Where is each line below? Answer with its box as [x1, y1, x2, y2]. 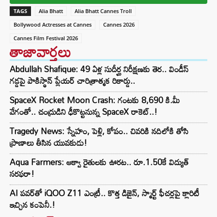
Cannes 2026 [103, 21, 135, 29]
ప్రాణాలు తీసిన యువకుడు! [10, 135, 87, 151]
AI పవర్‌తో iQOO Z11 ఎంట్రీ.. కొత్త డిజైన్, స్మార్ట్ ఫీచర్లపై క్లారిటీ [10, 185, 200, 201]
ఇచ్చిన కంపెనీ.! [10, 197, 55, 213]
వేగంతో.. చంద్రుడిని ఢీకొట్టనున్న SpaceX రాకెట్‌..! [10, 104, 157, 120]
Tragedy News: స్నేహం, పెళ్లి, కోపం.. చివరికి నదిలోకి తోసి [10, 123, 188, 139]
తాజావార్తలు [10, 37, 71, 66]
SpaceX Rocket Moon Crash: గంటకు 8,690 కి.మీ [10, 92, 180, 108]
